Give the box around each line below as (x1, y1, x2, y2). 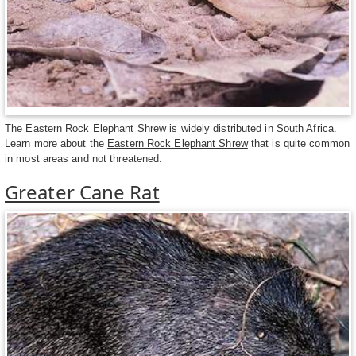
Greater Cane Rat (5, 179, 160, 206)
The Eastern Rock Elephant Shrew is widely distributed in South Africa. (5, 122, 338, 135)
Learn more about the (5, 137, 108, 150)
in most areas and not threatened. (5, 153, 163, 165)
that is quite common (247, 137, 350, 150)
